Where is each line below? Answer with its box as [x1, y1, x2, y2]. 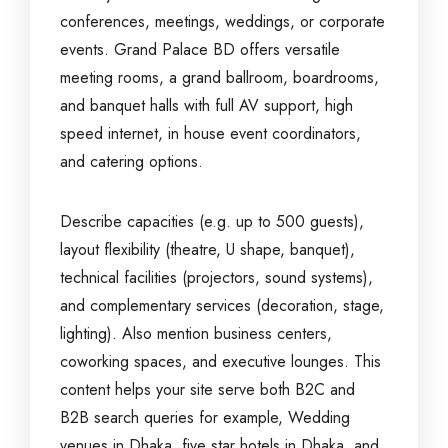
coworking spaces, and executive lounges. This [60, 350, 381, 373]
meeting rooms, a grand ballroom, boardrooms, [60, 66, 379, 89]
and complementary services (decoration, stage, [60, 294, 384, 317]
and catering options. [60, 150, 203, 173]
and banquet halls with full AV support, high [60, 94, 353, 117]
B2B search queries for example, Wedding [60, 406, 350, 429]
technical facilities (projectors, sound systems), [60, 266, 373, 289]
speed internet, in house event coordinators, [60, 122, 361, 145]
